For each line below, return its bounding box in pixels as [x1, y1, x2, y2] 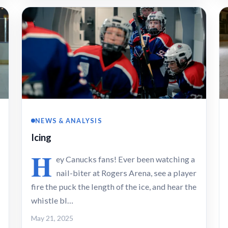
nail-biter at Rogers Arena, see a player [56, 167, 196, 178]
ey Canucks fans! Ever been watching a [56, 154, 195, 164]
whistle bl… [31, 195, 73, 205]
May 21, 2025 [31, 213, 73, 222]
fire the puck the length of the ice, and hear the [31, 181, 196, 191]
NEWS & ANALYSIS [35, 116, 103, 125]
